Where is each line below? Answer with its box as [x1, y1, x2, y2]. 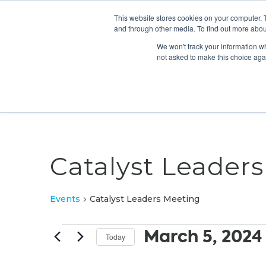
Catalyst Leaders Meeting [90, 194, 199, 204]
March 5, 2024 [144, 224, 262, 249]
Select [143, 250, 172, 261]
